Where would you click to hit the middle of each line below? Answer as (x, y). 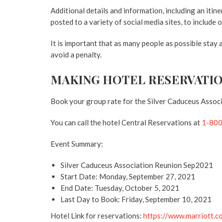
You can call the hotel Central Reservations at (126, 122)
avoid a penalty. (76, 55)
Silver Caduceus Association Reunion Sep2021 (137, 165)
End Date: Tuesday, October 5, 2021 (120, 188)
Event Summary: (77, 144)
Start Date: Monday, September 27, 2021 (128, 176)
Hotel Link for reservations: (97, 216)
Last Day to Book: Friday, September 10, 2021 (136, 199)
